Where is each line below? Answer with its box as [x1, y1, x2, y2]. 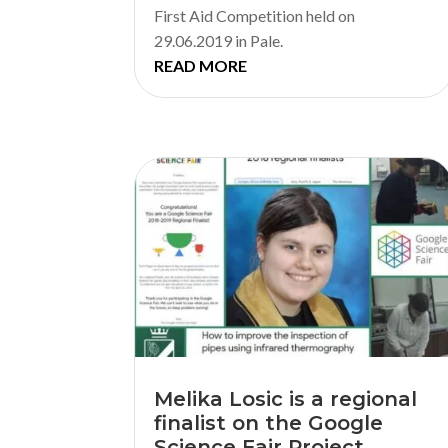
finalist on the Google [154, 410, 384, 435]
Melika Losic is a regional [154, 386, 418, 411]
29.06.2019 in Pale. [154, 31, 284, 51]
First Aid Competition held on [154, 6, 356, 26]
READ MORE [154, 56, 248, 76]
